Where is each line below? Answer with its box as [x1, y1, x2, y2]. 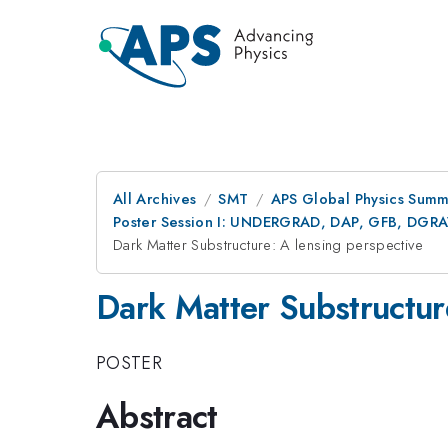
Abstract [96, 393, 218, 440]
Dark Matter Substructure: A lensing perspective [113, 234, 423, 256]
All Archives [113, 188, 197, 210]
